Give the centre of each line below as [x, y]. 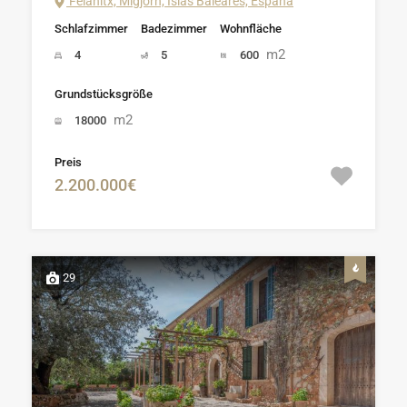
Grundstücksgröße [104, 94]
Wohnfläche [251, 29]
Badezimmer [174, 29]
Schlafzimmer [91, 29]
